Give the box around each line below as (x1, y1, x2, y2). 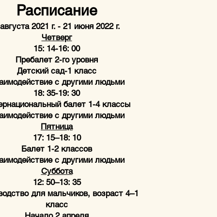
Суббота (41, 166, 73, 176)
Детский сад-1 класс (17, 66, 96, 76)
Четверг (41, 32, 72, 42)
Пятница (41, 122, 73, 131)
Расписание (16, 2, 97, 19)
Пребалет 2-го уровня (15, 55, 98, 64)
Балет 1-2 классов (21, 144, 92, 154)
